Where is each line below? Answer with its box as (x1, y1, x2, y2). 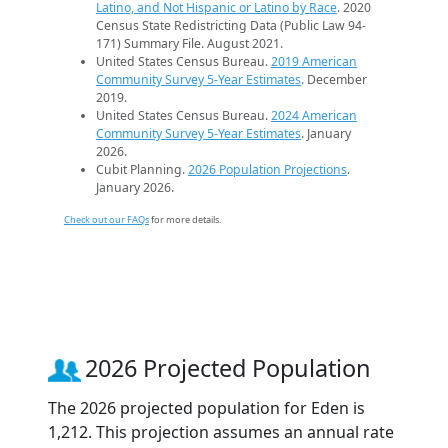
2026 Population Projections (188, 160, 347, 178)
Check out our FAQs (64, 212, 149, 226)
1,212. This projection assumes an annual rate (48, 420, 394, 443)
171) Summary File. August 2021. (96, 34, 283, 52)
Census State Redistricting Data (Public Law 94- (96, 16, 366, 34)
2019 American (271, 52, 357, 70)
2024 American (271, 106, 357, 124)
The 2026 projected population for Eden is (48, 396, 365, 419)
